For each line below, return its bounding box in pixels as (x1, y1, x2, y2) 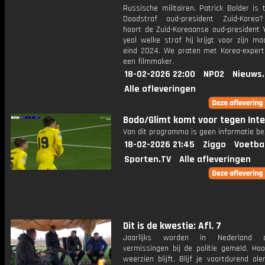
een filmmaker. (123, 56, 174, 67)
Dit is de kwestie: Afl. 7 (123, 219, 221, 232)
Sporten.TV (124, 153, 171, 166)
